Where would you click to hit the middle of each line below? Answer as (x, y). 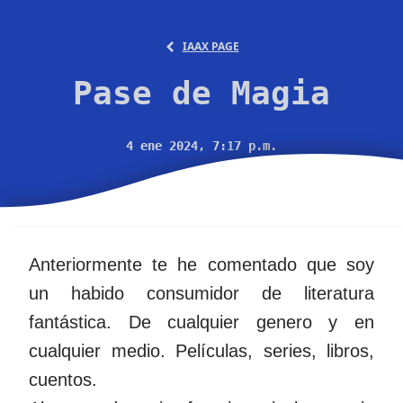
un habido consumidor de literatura (201, 293)
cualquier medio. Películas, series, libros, (201, 351)
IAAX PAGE (210, 46)
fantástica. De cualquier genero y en (201, 322)
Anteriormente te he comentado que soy (201, 264)
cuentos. (63, 380)
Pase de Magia (201, 93)
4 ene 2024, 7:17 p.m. (201, 146)
